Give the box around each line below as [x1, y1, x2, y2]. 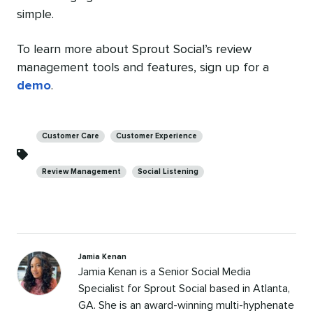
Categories [16, 119, 75, 132]
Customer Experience [116, 131, 197, 140]
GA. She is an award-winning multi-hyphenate [78, 299, 294, 311]
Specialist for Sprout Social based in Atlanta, [78, 282, 290, 294]
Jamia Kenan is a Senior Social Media [78, 265, 251, 277]
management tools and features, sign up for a [17, 61, 269, 74]
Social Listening [138, 167, 198, 175]
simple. [17, 8, 54, 21]
